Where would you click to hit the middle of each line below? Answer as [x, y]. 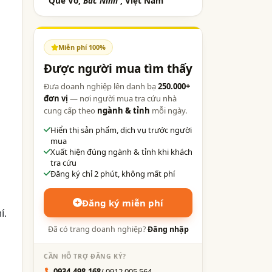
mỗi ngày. [168, 110]
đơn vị [56, 98]
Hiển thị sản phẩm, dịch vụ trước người [121, 130]
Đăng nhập [168, 229]
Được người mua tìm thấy [118, 68]
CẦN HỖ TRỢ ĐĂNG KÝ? [85, 256]
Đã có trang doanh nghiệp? [97, 229]
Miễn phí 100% [82, 47]
